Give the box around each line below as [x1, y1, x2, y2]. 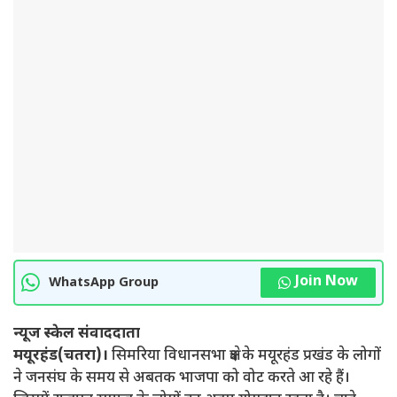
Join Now [295, 273, 358, 292]
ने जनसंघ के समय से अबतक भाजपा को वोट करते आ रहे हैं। [13, 369, 350, 388]
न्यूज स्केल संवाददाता [13, 324, 140, 344]
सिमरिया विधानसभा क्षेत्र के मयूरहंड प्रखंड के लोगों [108, 346, 381, 366]
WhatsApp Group [49, 274, 159, 292]
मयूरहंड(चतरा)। [13, 346, 108, 366]
